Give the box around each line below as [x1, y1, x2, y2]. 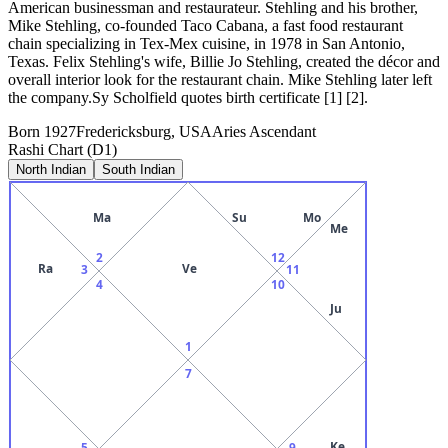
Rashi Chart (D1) [8, 140, 117, 158]
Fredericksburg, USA [76, 122, 212, 140]
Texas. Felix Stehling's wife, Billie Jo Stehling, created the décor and [8, 52, 440, 70]
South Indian [102, 161, 175, 177]
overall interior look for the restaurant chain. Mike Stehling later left [8, 70, 432, 88]
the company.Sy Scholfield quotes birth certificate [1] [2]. [8, 88, 368, 106]
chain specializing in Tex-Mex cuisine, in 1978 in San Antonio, [8, 34, 405, 52]
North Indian [16, 161, 86, 177]
